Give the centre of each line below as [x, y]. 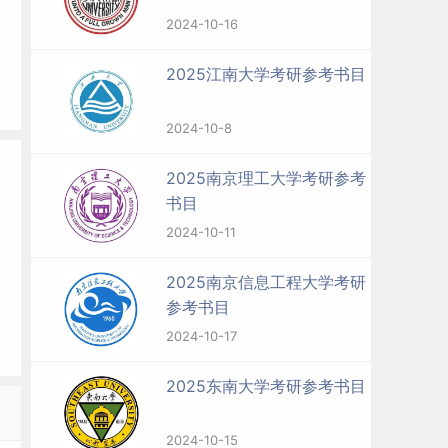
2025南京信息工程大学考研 [266, 282]
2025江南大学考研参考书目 [266, 74]
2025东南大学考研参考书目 [266, 386]
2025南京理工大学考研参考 [266, 178]
